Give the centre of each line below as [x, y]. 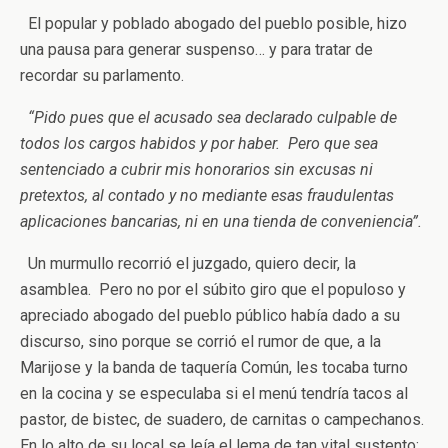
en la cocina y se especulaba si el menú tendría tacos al [214, 393]
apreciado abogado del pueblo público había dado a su [210, 315]
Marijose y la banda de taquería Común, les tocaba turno [214, 367]
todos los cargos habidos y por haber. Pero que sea [199, 143]
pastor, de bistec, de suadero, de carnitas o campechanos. [224, 419]
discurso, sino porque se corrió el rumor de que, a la [200, 341]
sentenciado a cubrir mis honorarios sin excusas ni [196, 169]
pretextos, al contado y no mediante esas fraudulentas [207, 195]
